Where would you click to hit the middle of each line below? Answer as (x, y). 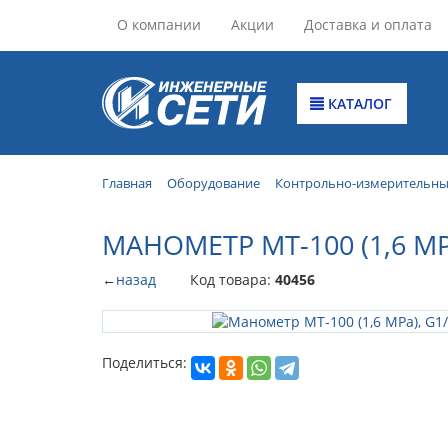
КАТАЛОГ (358, 103)
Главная (127, 183)
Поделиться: (144, 362)
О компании (159, 24)
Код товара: (232, 279)
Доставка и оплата (368, 24)
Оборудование (213, 183)
